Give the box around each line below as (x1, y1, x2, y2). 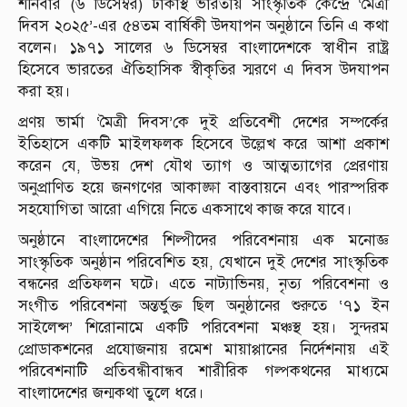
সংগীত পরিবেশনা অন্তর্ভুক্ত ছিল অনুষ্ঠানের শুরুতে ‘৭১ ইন (18, 296, 389, 316)
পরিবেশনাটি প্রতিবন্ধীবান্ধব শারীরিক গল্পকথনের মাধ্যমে (18, 362, 389, 382)
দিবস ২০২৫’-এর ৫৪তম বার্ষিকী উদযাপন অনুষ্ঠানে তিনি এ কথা (18, 16, 389, 36)
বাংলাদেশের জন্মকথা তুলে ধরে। (18, 383, 204, 403)
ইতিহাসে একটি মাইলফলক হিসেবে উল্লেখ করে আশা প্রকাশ (18, 134, 389, 154)
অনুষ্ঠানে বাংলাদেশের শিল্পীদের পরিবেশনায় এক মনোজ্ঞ (18, 231, 389, 251)
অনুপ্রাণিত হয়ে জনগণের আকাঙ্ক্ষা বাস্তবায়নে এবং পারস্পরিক (18, 178, 389, 198)
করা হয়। (18, 82, 71, 102)
